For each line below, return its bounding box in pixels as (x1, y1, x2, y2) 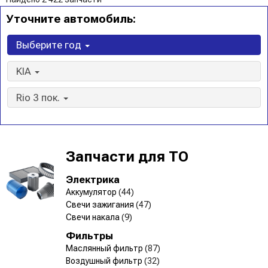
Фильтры (66, 229, 113, 242)
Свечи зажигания (66, 199, 136, 209)
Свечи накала (66, 212, 121, 222)
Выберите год (16, 38, 84, 51)
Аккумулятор (66, 187, 118, 197)
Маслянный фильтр (66, 243, 145, 253)
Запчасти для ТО (66, 148, 188, 165)
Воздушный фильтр (66, 255, 144, 266)
